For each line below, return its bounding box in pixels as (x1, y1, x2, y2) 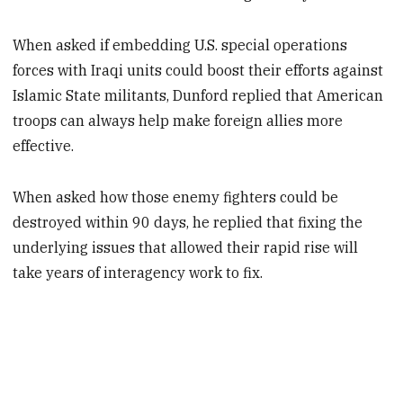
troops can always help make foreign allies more (13, 112, 344, 130)
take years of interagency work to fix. (13, 263, 264, 282)
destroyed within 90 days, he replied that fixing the (13, 212, 363, 231)
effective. (13, 137, 75, 156)
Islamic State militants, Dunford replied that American (13, 86, 384, 105)
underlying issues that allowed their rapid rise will (13, 237, 359, 256)
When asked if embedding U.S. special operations (13, 36, 348, 55)
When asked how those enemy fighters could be (13, 187, 339, 206)
